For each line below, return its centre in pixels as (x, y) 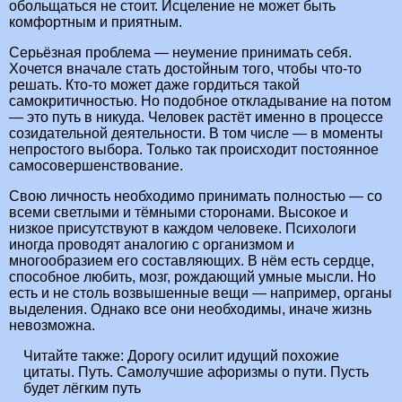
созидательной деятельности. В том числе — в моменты (196, 133)
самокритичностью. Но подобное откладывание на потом (200, 100)
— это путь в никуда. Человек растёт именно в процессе (196, 117)
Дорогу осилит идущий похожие (233, 355)
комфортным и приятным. (96, 22)
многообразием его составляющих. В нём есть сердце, (192, 260)
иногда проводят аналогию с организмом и (152, 244)
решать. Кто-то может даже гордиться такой (154, 84)
